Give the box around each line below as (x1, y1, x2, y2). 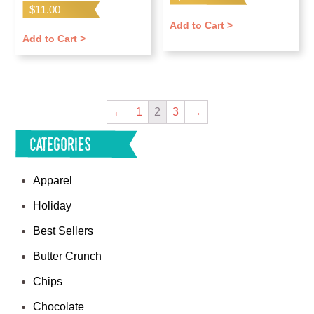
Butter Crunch (33, 250, 102, 263)
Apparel (33, 175, 73, 187)
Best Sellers (33, 225, 94, 238)
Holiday (33, 200, 72, 212)
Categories (29, 132, 92, 156)
